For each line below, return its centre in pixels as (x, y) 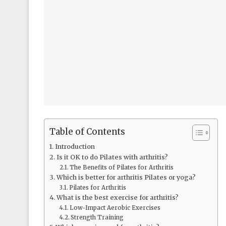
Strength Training (97, 218)
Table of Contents (87, 132)
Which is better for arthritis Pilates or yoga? (126, 178)
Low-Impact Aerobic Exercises (115, 208)
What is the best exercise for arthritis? (117, 198)
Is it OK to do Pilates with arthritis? (112, 157)
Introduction (75, 147)
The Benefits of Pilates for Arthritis (122, 168)
